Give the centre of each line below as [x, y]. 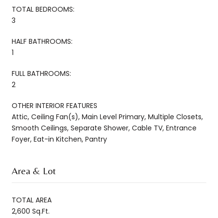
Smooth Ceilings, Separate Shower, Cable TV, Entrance [104, 128]
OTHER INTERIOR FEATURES [54, 105]
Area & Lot [34, 170]
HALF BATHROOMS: [42, 41]
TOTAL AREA [32, 200]
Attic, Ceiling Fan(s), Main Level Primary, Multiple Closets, [107, 117]
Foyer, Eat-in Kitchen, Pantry [59, 139]
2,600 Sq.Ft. [31, 211]
